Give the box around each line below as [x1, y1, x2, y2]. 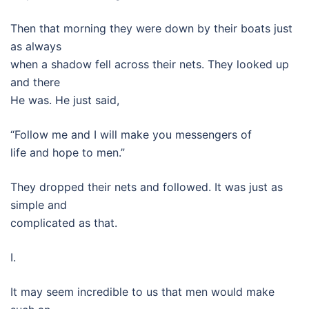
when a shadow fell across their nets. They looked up [10, 57, 289, 71]
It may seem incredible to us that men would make [10, 285, 275, 299]
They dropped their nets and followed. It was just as [10, 180, 283, 194]
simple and [10, 198, 67, 212]
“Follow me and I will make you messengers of [10, 128, 252, 141]
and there [10, 75, 60, 89]
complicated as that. [10, 216, 117, 230]
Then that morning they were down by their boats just [10, 21, 292, 35]
